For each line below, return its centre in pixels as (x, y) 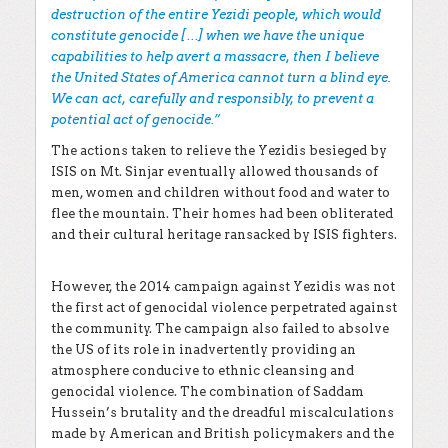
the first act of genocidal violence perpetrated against (224, 307)
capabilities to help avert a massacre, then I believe (215, 56)
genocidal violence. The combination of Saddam (207, 391)
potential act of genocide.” (135, 119)
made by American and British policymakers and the (222, 433)
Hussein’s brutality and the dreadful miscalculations (222, 412)
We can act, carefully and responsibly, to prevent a (212, 98)
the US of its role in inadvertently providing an (203, 349)
